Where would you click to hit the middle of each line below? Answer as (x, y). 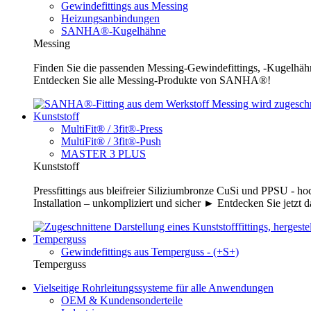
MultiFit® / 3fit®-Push (111, 142)
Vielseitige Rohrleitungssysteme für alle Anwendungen (153, 288)
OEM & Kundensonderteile (122, 301)
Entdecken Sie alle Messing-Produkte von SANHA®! (152, 81)
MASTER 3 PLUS (103, 154)
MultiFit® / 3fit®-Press (112, 129)
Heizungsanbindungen (110, 19)
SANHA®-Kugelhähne (114, 31)
